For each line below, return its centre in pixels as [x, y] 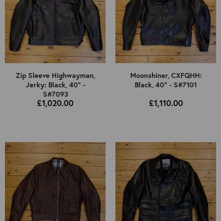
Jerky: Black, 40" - [55, 85]
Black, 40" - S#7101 [166, 85]
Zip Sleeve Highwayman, [55, 75]
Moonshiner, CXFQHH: [166, 75]
